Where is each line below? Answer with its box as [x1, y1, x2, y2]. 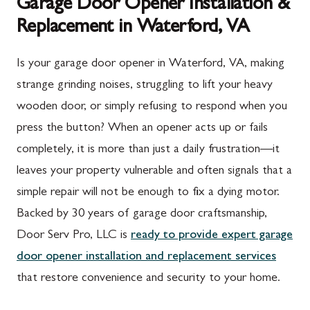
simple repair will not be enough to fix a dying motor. [17, 186, 280, 199]
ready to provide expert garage [131, 229, 293, 242]
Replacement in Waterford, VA [17, 18, 250, 38]
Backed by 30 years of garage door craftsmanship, [17, 208, 267, 221]
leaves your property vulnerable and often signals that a [17, 165, 292, 178]
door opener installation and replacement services [17, 250, 276, 264]
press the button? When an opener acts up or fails [17, 122, 268, 135]
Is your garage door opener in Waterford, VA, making [17, 57, 284, 71]
